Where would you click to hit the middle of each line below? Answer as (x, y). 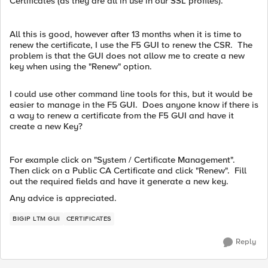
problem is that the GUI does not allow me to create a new (127, 56)
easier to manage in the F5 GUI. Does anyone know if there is (134, 105)
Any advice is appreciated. (63, 198)
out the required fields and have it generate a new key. (119, 181)
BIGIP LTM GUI (36, 219)
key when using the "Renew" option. (81, 66)
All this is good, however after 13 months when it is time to (126, 34)
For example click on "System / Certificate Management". (124, 160)
